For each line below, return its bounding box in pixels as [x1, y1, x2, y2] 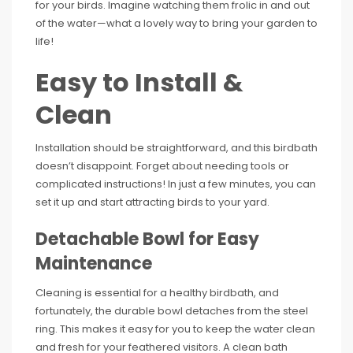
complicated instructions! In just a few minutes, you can [35, 176, 316, 191]
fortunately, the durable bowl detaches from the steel [35, 303, 308, 318]
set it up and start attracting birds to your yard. [35, 195, 269, 210]
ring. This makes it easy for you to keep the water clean [35, 321, 315, 336]
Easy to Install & [35, 65, 243, 100]
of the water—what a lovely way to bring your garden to [35, 16, 318, 31]
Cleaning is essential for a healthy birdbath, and [35, 285, 279, 300]
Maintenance [35, 251, 152, 276]
